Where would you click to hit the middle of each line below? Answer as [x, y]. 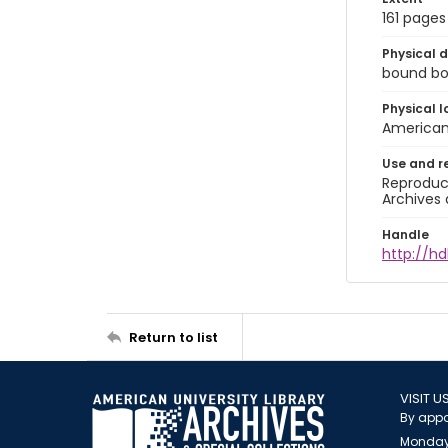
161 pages [414, 18]
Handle [405, 234]
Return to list [173, 337]
